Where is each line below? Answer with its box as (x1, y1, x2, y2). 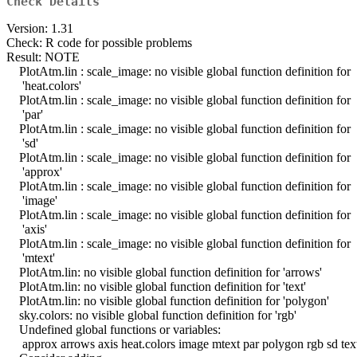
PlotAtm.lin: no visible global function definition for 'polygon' (6, 294, 329, 308)
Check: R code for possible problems (6, 36, 192, 50)
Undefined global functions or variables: (6, 323, 221, 337)
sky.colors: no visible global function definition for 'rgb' (6, 308, 296, 323)
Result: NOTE (6, 50, 80, 65)
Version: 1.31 (6, 22, 73, 36)
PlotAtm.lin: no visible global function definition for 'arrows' (6, 265, 322, 280)
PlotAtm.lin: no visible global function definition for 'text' (6, 280, 306, 294)
